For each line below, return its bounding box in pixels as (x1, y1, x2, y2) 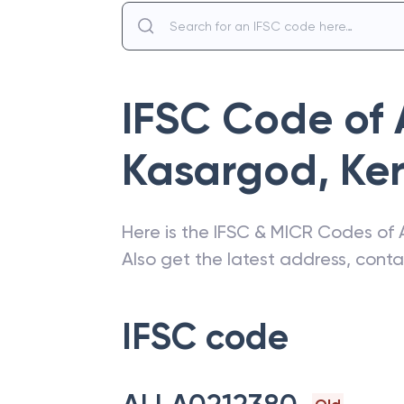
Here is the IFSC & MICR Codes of (122, 221, 399, 243)
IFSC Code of (122, 93, 394, 145)
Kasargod (122, 144, 317, 197)
